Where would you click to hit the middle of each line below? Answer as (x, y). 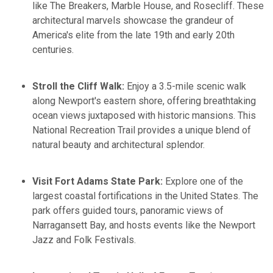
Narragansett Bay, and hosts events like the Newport (144, 225)
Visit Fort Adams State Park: (98, 181)
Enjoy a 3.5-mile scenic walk (186, 86)
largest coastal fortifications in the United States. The (146, 196)
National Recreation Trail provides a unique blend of (142, 130)
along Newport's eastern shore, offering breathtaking (144, 101)
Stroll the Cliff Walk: (79, 86)
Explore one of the (203, 181)
